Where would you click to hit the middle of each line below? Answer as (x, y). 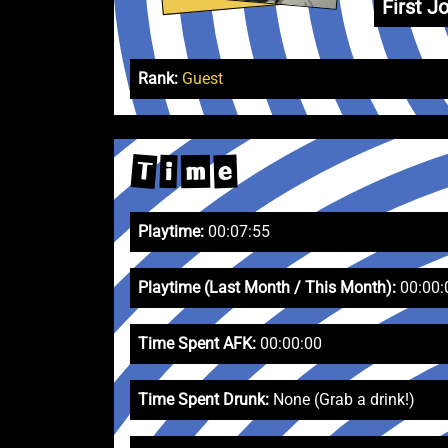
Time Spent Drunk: (203, 399)
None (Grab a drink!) (342, 399)
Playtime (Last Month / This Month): (267, 287)
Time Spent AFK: (197, 343)
